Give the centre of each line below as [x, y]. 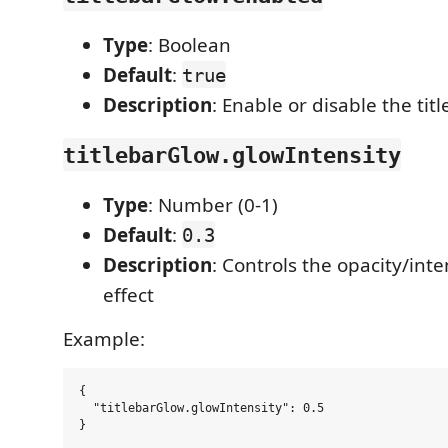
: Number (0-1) [213, 204]
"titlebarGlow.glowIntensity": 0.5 [201, 408]
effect [128, 294]
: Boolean [189, 44]
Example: [104, 338]
